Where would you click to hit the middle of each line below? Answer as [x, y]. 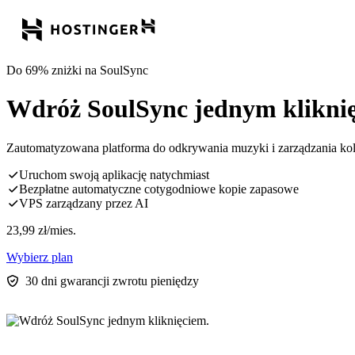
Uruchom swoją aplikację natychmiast [114, 174]
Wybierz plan [40, 257]
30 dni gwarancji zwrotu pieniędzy [112, 281]
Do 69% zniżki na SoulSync [77, 70]
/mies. [61, 230]
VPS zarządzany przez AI [84, 203]
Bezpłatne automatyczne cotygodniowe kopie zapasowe [159, 189]
